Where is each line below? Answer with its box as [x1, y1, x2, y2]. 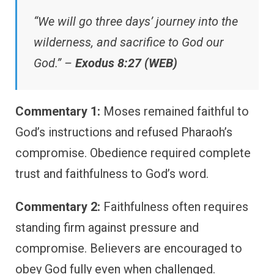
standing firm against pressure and [15, 220, 199, 235]
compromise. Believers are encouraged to [15, 240, 242, 256]
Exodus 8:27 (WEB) [75, 55, 177, 70]
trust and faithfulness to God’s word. [15, 166, 209, 181]
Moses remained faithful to [100, 103, 249, 119]
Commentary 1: [15, 103, 100, 119]
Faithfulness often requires [100, 199, 248, 214]
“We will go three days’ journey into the [34, 13, 238, 29]
